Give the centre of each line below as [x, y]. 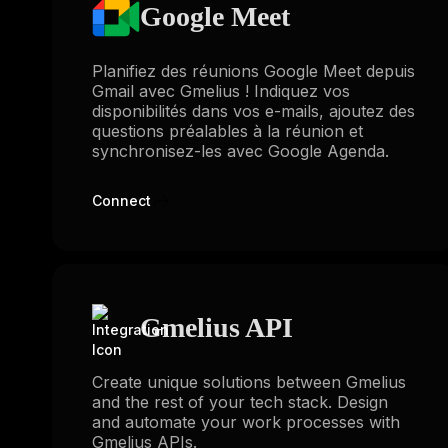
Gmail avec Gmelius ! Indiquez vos [221, 90]
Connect [121, 200]
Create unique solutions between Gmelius [249, 382]
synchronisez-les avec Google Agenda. [240, 150]
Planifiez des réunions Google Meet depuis [253, 70]
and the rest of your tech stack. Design [240, 402]
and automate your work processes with [246, 422]
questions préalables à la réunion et [227, 130]
